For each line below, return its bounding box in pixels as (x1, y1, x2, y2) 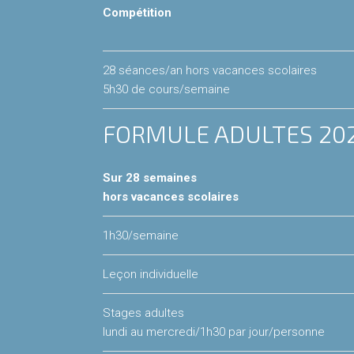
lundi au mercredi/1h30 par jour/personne (102, 325, 325, 340)
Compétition (102, 6, 171, 21)
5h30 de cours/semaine (102, 82, 230, 97)
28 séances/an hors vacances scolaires (102, 63, 317, 78)
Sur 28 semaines (102, 171, 197, 186)
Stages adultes (102, 306, 184, 321)
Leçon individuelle (102, 267, 198, 282)
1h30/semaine (102, 228, 179, 243)
